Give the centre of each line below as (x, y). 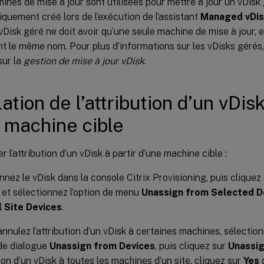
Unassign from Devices (102, 246)
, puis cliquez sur (192, 246)
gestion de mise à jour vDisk (84, 61)
